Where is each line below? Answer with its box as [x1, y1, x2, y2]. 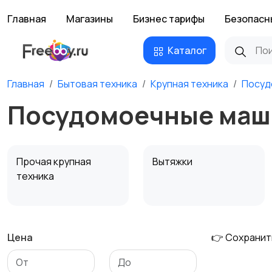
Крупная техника [151, 77, 228, 90]
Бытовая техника [58, 77, 137, 90]
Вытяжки [152, 155, 194, 168]
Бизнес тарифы [133, 12, 205, 25]
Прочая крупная [16, 155, 91, 168]
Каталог [168, 44, 206, 57]
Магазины [66, 12, 113, 25]
